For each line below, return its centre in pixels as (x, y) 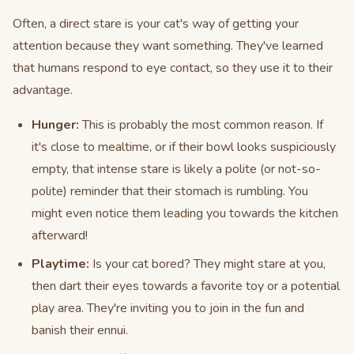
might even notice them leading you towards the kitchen (185, 213)
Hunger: (55, 125)
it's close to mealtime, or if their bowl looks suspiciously (184, 147)
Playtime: (60, 264)
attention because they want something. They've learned (168, 46)
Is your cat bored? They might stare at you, (207, 264)
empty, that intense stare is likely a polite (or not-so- (176, 169)
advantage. (43, 90)
